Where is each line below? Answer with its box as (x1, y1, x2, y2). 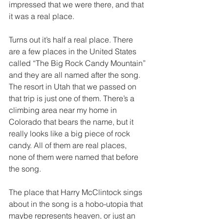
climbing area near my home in (9, 105, 119, 115)
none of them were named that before (9, 152, 140, 162)
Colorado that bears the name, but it (9, 117, 135, 127)
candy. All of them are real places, (9, 140, 129, 151)
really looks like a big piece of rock (9, 129, 132, 139)
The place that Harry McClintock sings (9, 187, 144, 197)
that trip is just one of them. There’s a (9, 93, 136, 104)
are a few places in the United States (9, 46, 138, 57)
